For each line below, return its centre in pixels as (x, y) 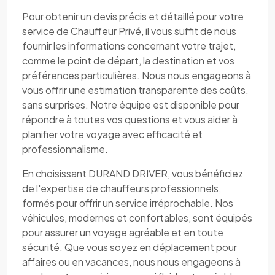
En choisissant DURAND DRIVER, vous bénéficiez (133, 173)
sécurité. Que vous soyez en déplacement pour (130, 247)
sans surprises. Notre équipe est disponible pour (131, 105)
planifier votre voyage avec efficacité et (112, 134)
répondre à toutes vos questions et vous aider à (130, 119)
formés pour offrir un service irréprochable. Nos (128, 203)
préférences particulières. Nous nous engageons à (137, 75)
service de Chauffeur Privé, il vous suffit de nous (129, 31)
